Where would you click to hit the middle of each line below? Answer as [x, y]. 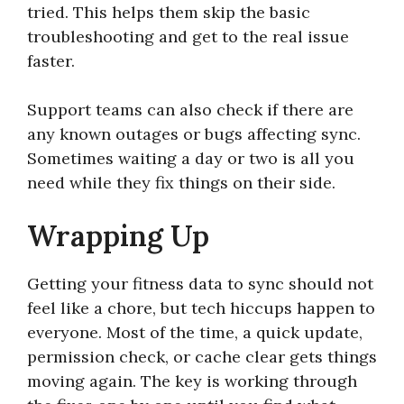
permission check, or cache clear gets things [202, 356]
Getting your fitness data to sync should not [200, 283]
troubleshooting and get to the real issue [188, 36]
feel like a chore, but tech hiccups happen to [201, 308]
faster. [51, 60]
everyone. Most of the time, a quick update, [195, 332]
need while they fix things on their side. [181, 182]
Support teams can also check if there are [190, 109]
